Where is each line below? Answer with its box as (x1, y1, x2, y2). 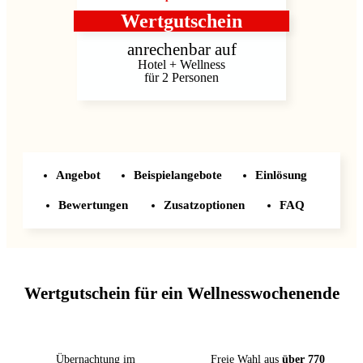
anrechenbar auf (126, 40, 237, 59)
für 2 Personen (144, 70, 219, 84)
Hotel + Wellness (138, 58, 225, 71)
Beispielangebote (134, 169, 222, 181)
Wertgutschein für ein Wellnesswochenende (23, 284, 340, 304)
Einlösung (255, 169, 307, 181)
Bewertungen (58, 199, 128, 211)
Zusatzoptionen (163, 199, 245, 211)
